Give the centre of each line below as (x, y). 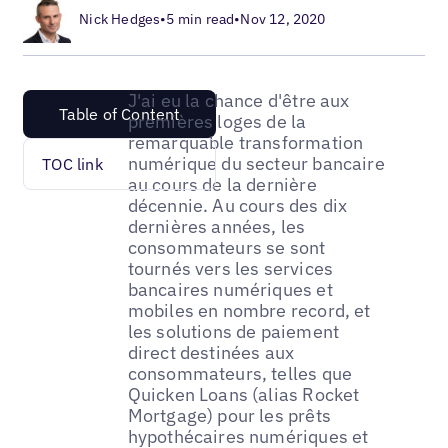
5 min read (200, 18)
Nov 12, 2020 (283, 18)
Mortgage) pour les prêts (229, 415)
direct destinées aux (211, 352)
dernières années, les (216, 226)
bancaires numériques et (230, 289)
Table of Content (119, 113)
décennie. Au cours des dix (237, 205)
